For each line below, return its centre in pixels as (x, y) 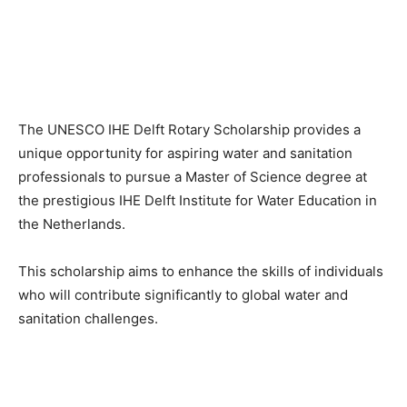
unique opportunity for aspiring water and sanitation (185, 153)
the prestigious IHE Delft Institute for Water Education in (198, 200)
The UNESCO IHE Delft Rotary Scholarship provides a (189, 129)
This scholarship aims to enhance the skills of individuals (201, 271)
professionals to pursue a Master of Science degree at (193, 176)
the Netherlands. (72, 223)
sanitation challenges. (88, 318)
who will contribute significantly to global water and (183, 294)
